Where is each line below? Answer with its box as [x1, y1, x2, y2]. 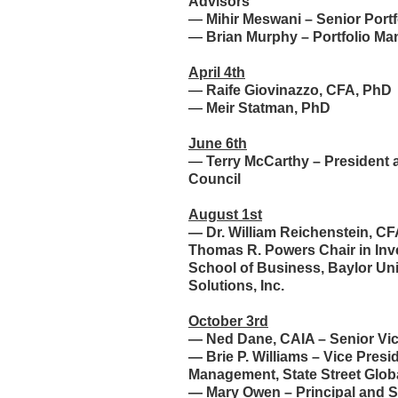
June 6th [188, 136, 247, 151]
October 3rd [188, 314, 268, 329]
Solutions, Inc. [188, 278, 284, 293]
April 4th [188, 65, 245, 80]
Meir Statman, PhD [206, 100, 330, 115]
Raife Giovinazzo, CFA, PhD [206, 83, 392, 98]
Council [188, 171, 241, 187]
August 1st [188, 207, 262, 222]
